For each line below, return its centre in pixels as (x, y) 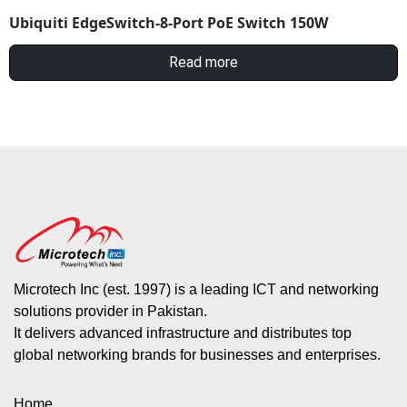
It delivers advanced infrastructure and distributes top (183, 333)
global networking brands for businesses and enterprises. (197, 354)
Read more (203, 63)
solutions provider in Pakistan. (110, 311)
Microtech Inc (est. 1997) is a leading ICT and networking (196, 289)
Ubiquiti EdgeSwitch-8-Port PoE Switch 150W (169, 23)
